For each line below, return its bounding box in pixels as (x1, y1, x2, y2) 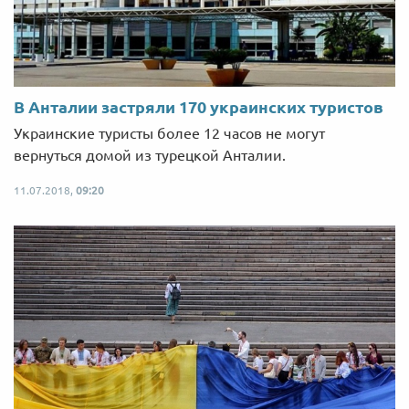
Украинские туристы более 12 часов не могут (14, 125, 325, 142)
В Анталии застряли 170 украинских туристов (14, 98, 383, 117)
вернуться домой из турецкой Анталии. (14, 147, 286, 164)
